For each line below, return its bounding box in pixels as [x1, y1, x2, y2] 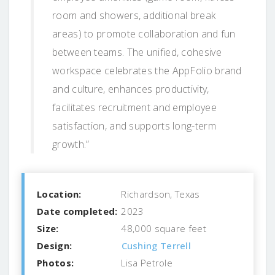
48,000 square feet [118, 222, 206, 234]
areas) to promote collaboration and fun [52, 26, 236, 41]
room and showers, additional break [52, 8, 216, 22]
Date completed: [37, 204, 118, 217]
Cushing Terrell [121, 239, 191, 252]
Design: [37, 239, 72, 252]
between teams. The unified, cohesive [52, 45, 222, 59]
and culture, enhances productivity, [52, 82, 209, 96]
